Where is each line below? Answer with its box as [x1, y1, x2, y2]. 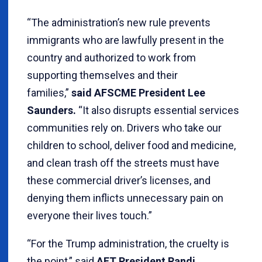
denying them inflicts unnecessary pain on [27, 192, 223, 205]
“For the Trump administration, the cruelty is [27, 237, 229, 250]
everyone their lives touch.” [27, 209, 154, 222]
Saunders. [27, 104, 76, 117]
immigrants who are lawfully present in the [27, 34, 224, 47]
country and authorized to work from [27, 51, 196, 64]
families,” [27, 87, 69, 99]
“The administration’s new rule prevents [27, 16, 211, 29]
